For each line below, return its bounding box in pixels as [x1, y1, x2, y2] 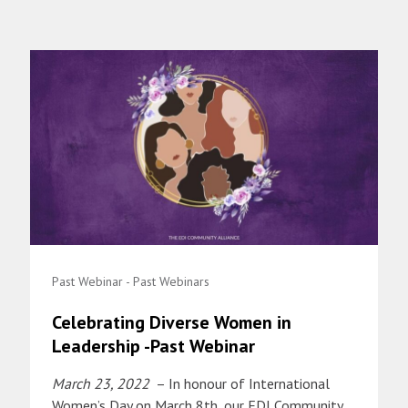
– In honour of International [153, 374, 330, 393]
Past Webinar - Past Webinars [52, 273, 209, 291]
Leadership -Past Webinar [52, 334, 255, 359]
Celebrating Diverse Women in [52, 311, 291, 335]
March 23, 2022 [52, 374, 153, 393]
